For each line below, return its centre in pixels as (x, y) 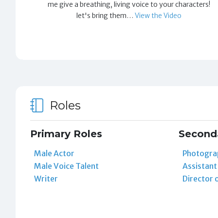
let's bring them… (106, 15)
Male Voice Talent (66, 166)
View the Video (158, 15)
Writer (46, 178)
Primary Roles (66, 134)
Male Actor (54, 153)
